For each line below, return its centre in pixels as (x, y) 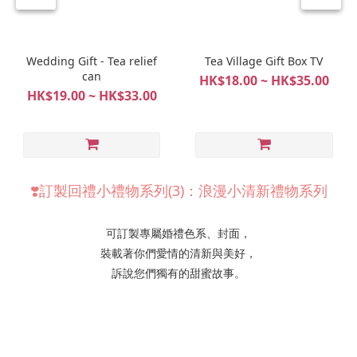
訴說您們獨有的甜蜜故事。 (178, 273)
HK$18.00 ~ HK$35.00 (264, 81)
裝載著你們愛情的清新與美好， (178, 253)
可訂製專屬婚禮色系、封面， (178, 233)
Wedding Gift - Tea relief (92, 61)
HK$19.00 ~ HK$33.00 (92, 96)
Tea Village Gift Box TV (264, 61)
